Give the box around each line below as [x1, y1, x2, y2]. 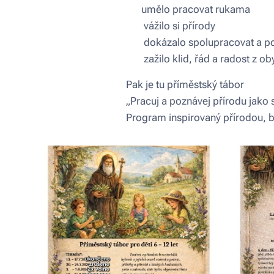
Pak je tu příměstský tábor [125, 78, 244, 91]
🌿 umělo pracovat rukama [125, 3, 250, 15]
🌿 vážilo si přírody [125, 20, 215, 32]
